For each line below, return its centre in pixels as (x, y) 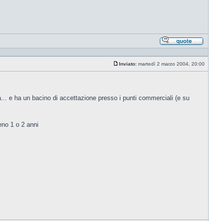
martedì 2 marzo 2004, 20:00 (171, 64)
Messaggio (131, 68)
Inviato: (128, 64)
